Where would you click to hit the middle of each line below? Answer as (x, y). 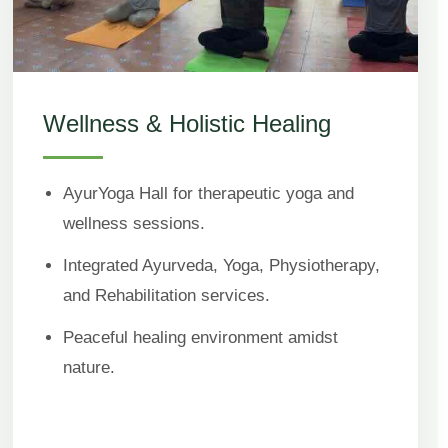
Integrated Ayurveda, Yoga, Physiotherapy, (222, 265)
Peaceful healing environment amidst (201, 337)
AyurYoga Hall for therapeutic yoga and (209, 193)
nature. (89, 367)
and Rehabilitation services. (167, 295)
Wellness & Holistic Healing (187, 123)
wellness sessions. (134, 223)
